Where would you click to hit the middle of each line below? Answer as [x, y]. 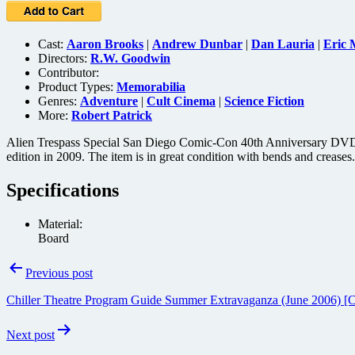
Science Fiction [264, 101]
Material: [60, 223]
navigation [48, 289]
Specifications [63, 190]
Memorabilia [151, 86]
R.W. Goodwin [130, 58]
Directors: [64, 58]
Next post [31, 334]
